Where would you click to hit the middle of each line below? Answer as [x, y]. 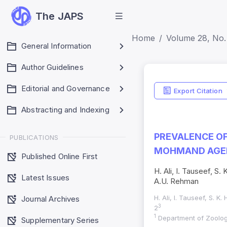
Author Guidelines [52, 67]
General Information [56, 46]
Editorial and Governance [66, 88]
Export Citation [198, 90]
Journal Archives [51, 199]
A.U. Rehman [176, 181]
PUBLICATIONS [34, 137]
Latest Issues [46, 177]
